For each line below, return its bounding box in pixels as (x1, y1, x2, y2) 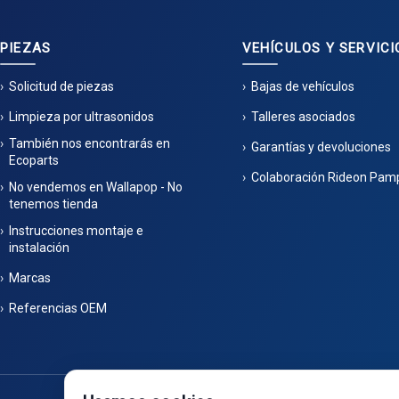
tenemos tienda (9, 197, 98, 211)
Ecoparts (9, 153, 59, 167)
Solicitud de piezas (9, 79, 114, 94)
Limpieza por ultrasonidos (9, 110, 154, 124)
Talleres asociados (250, 110, 355, 124)
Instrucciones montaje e (9, 224, 143, 238)
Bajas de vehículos (250, 79, 354, 94)
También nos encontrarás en (9, 136, 170, 151)
